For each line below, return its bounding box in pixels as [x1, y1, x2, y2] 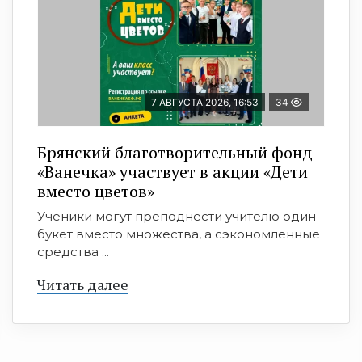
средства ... [37, 244, 109, 260]
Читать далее [37, 275, 128, 295]
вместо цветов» [37, 180, 154, 203]
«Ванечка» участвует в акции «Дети [37, 161, 308, 183]
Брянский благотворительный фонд [37, 141, 313, 164]
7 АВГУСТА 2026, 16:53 [151, 96, 259, 109]
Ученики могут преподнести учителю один [37, 208, 316, 225]
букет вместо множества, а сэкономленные [37, 226, 320, 242]
